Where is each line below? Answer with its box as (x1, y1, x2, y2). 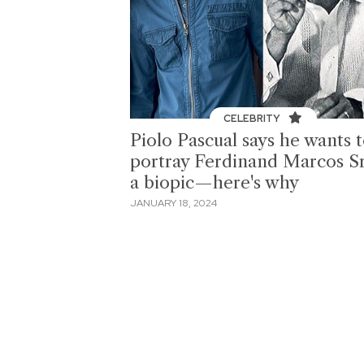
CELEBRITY (223, 111, 284, 125)
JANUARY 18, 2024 (130, 197, 217, 210)
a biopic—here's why (130, 171, 299, 193)
